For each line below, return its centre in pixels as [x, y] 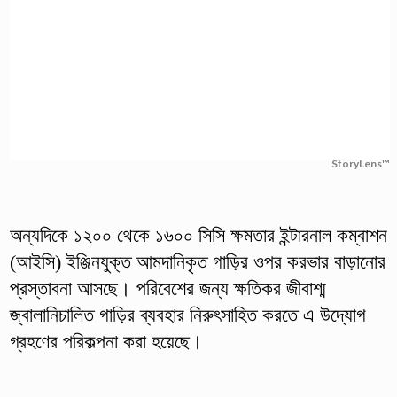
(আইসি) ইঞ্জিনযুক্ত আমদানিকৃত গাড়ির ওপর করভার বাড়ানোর [197, 261]
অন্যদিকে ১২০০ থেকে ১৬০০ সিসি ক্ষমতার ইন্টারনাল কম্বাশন [198, 235]
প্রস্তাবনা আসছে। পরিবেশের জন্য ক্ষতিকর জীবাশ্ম [167, 288]
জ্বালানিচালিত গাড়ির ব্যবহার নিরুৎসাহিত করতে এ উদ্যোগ [187, 315]
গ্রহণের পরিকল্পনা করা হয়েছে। [106, 341]
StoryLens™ [361, 163]
